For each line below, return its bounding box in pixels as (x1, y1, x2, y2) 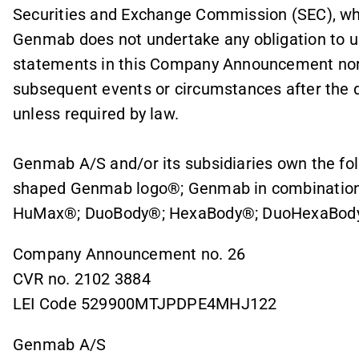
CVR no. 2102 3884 (13, 268, 151, 288)
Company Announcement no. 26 (13, 244, 245, 264)
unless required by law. (13, 103, 179, 123)
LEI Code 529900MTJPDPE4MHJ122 (13, 293, 277, 313)
